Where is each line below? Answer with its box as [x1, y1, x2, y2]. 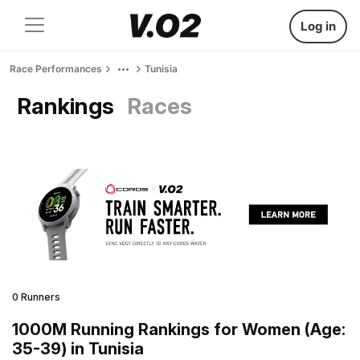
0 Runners [12, 290, 60, 303]
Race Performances [10, 63, 102, 75]
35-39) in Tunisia [12, 338, 144, 358]
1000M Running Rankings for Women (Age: [12, 319, 346, 339]
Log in [301, 18, 336, 34]
